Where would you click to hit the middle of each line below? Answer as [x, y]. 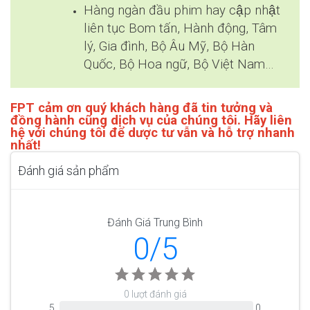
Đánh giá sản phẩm [69, 171]
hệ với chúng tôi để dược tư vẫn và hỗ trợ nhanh [153, 133]
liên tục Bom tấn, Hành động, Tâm [180, 29]
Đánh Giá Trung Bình [155, 223]
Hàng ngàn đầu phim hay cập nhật [182, 11]
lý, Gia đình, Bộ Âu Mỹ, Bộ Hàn [169, 47]
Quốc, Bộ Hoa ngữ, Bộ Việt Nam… [179, 65]
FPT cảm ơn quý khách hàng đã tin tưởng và [142, 108]
